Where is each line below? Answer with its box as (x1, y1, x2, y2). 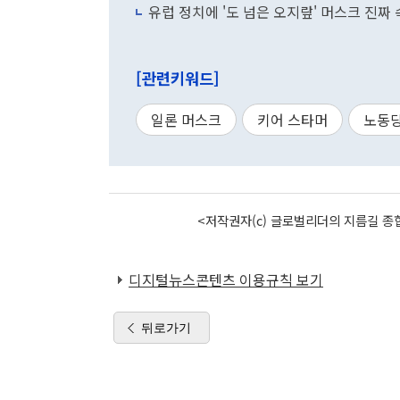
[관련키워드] (136, 67, 220, 90)
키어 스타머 (257, 109, 328, 131)
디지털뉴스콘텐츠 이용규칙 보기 (129, 269, 323, 291)
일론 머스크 (151, 109, 221, 131)
